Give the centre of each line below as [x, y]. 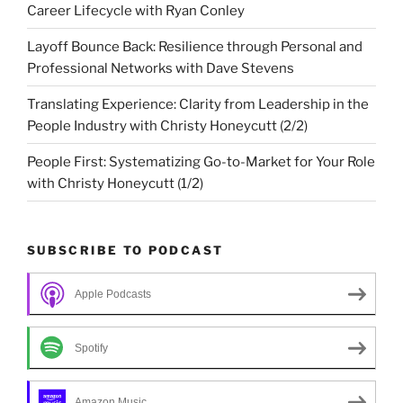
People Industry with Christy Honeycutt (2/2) [167, 125]
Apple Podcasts [113, 295]
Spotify [91, 349]
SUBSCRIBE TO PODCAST [125, 251]
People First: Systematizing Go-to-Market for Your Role [201, 161]
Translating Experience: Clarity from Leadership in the [198, 104]
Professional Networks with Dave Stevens [161, 68]
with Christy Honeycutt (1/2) [115, 183]
